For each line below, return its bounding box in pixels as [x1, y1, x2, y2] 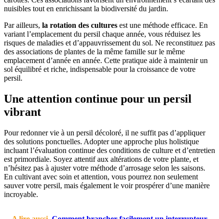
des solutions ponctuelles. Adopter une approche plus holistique [4, 137, 199, 146]
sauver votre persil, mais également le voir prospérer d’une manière [4, 181, 210, 190]
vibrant [4, 105, 41, 118]
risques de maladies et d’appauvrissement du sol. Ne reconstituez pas [4, 38, 215, 47]
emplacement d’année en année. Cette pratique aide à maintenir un [4, 56, 208, 65]
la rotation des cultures [42, 21, 117, 29]
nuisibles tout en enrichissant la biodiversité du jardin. [4, 4, 168, 13]
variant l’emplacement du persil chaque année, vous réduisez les [4, 29, 200, 38]
